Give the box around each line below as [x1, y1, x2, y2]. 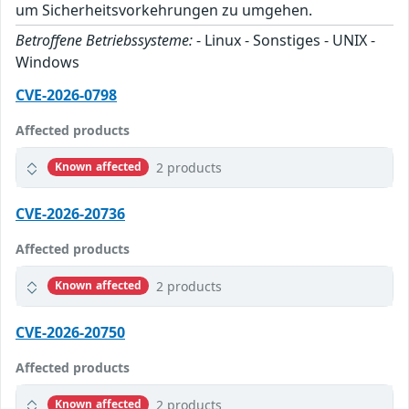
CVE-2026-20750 [16, 321, 125, 342]
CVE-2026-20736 [16, 203, 125, 224]
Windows [16, 51, 79, 72]
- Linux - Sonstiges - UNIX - [193, 29, 375, 50]
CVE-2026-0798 [16, 84, 117, 105]
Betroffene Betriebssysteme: [16, 29, 193, 50]
